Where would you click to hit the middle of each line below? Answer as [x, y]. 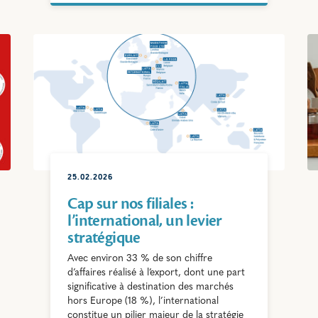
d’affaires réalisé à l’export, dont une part [157, 273]
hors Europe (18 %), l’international [143, 302]
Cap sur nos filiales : [131, 204]
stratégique [104, 238]
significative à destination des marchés [151, 287]
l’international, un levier [145, 221]
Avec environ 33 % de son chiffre [140, 259]
